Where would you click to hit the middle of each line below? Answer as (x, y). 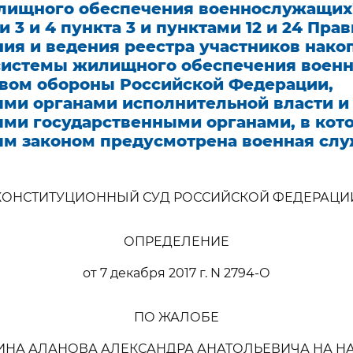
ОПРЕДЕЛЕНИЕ (176, 242)
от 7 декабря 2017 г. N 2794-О (176, 273)
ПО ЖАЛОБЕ (176, 317)
